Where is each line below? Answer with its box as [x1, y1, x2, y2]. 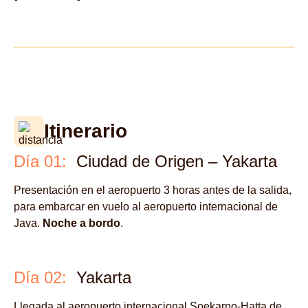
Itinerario [44, 120, 127, 142]
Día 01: [14, 152, 67, 171]
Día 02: [14, 268, 67, 287]
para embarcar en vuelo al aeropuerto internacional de [14, 201, 278, 213]
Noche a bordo [43, 217, 120, 230]
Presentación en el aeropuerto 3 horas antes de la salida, [14, 184, 291, 197]
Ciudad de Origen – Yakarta [67, 152, 277, 171]
